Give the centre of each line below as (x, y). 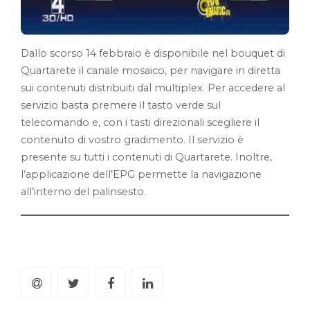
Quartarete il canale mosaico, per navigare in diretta (151, 70)
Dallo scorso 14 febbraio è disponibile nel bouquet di (153, 53)
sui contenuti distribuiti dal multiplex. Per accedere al (153, 88)
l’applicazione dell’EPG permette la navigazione (141, 174)
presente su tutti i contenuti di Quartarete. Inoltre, (146, 157)
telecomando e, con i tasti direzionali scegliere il (140, 122)
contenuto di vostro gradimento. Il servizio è (132, 139)
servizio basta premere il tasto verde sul (121, 105)
